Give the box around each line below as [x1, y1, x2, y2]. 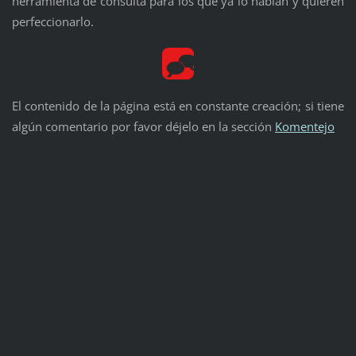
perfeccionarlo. [11, 14, 94, 30]
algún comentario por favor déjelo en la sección [11, 118, 275, 135]
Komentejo [274, 118, 335, 135]
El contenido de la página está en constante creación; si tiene [11, 98, 345, 114]
